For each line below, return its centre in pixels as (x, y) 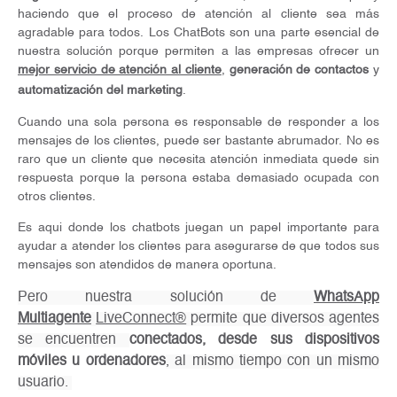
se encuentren (74, 341)
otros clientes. (57, 197)
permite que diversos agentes (283, 319)
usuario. (45, 383)
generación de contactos (299, 70)
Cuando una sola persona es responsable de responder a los (198, 123)
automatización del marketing (100, 91)
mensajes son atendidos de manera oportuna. (147, 265)
